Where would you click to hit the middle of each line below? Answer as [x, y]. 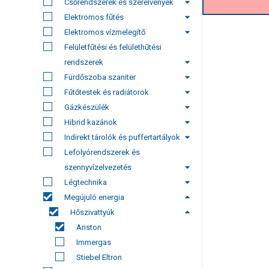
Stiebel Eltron [99, 257]
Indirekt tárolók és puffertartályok [122, 137]
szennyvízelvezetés [98, 167]
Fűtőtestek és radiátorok [107, 92]
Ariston [89, 227]
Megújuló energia [94, 197]
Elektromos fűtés [94, 17]
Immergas [94, 242]
